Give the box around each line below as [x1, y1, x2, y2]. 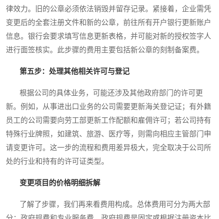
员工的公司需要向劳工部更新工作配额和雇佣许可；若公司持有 [6, 116, 211, 125]
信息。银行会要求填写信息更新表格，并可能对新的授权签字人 [6, 32, 211, 41]
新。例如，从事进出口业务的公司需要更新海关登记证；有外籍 [6, 103, 211, 111]
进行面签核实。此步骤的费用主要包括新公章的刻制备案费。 [6, 46, 204, 54]
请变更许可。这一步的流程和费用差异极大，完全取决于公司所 [6, 144, 211, 152]
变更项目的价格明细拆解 [20, 179, 100, 187]
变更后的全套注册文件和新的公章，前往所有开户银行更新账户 [6, 19, 211, 27]
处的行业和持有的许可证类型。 [6, 157, 109, 166]
